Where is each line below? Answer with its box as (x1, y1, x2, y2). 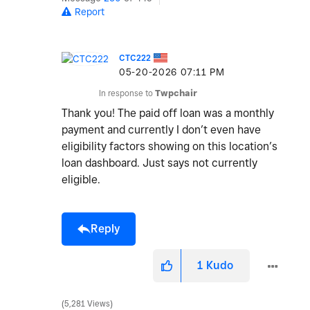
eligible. (62, 173, 100, 187)
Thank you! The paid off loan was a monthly (62, 107, 274, 120)
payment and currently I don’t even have (62, 123, 261, 137)
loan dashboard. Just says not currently (62, 156, 257, 170)
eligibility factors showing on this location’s (62, 140, 277, 154)
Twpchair (155, 88, 197, 99)
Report (75, 6, 104, 18)
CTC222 (119, 53, 151, 64)
